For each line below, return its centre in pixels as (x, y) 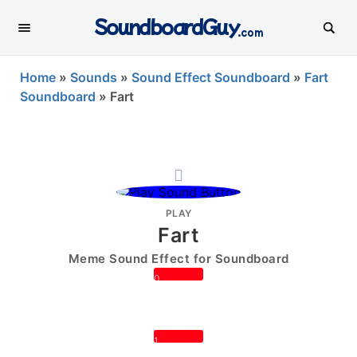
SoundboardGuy (167, 25)
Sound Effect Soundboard (211, 77)
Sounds (94, 77)
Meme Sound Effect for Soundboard (178, 259)
